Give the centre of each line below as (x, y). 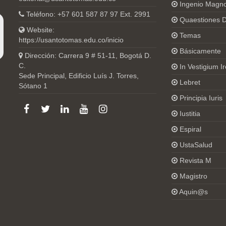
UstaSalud (196, 145)
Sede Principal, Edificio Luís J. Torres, (79, 75)
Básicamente (200, 51)
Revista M (195, 160)
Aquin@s (193, 191)
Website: (40, 30)
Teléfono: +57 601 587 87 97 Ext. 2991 (88, 14)
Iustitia (190, 113)
